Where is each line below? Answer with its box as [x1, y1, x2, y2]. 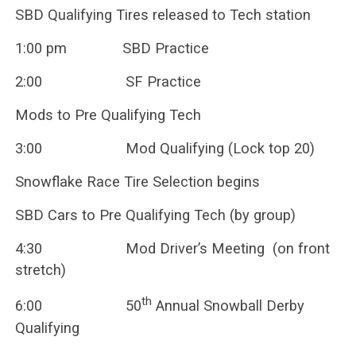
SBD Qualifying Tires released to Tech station [14, 6, 311, 24]
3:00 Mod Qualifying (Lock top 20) [14, 140, 315, 157]
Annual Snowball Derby [151, 297, 304, 315]
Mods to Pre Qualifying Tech [14, 106, 201, 124]
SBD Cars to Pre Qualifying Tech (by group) [14, 207, 296, 224]
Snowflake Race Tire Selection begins [14, 173, 260, 191]
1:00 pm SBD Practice [14, 40, 209, 57]
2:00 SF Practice [14, 73, 201, 91]
